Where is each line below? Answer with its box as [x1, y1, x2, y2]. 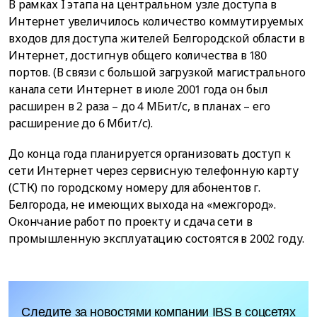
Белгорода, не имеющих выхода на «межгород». [8, 197, 277, 213]
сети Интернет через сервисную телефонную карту [8, 163, 299, 179]
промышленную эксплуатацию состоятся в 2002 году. [8, 231, 305, 247]
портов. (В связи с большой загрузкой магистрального [8, 64, 306, 81]
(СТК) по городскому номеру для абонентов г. [8, 180, 261, 196]
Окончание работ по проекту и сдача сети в [8, 214, 253, 230]
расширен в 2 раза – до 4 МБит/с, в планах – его [8, 98, 270, 115]
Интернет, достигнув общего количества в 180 [8, 47, 267, 64]
